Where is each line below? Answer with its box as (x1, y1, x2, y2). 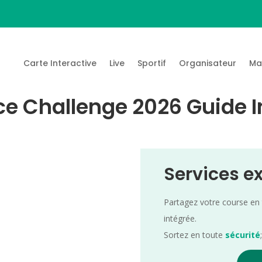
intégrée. (164, 212, 197, 224)
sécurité (225, 229, 261, 240)
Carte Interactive (23, 57, 97, 69)
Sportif (137, 57, 167, 69)
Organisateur (179, 57, 237, 69)
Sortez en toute (164, 229, 226, 240)
